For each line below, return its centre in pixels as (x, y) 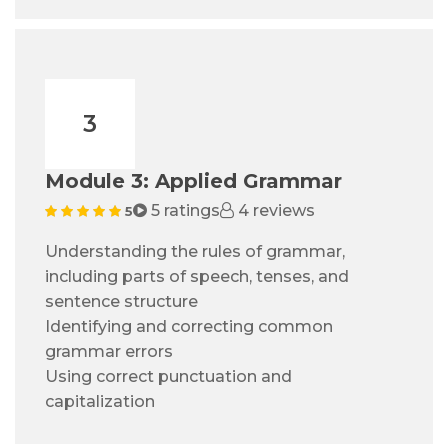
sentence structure (121, 302)
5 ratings (183, 211)
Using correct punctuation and (168, 377)
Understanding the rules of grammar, (195, 252)
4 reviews (274, 211)
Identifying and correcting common (189, 327)
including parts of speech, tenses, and (197, 277)
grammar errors (109, 352)
